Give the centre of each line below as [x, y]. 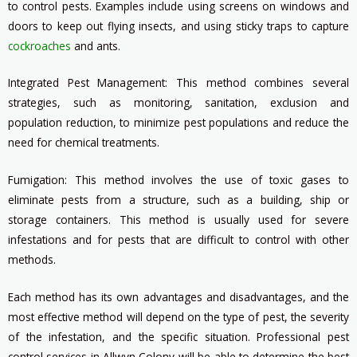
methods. [32, 260]
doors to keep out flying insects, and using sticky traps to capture [178, 25]
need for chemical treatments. [84, 143]
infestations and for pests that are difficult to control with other [178, 240]
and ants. [96, 45]
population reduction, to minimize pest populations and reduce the [178, 123]
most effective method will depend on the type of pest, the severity [178, 317]
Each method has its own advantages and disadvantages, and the [178, 297]
